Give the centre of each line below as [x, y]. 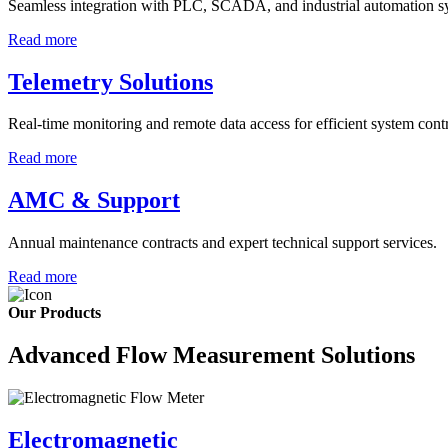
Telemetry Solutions [110, 81]
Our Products [54, 313]
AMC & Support [94, 200]
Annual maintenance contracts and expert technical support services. [222, 243]
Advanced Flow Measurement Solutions [211, 355]
